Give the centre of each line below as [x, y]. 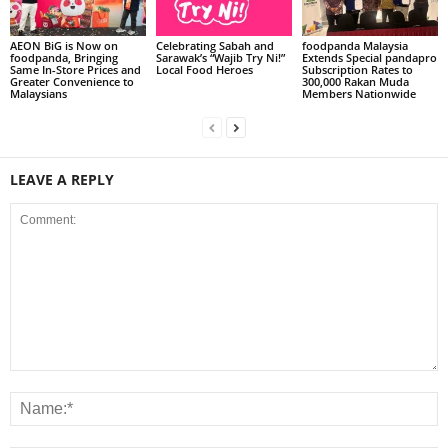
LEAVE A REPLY [62, 179]
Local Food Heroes [204, 69]
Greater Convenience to [72, 81]
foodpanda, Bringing [64, 57]
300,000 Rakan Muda [355, 81]
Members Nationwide [358, 93]
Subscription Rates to [357, 69]
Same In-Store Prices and [75, 69]
